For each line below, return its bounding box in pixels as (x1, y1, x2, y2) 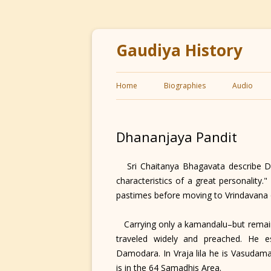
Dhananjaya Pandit (116, 128, 237, 146)
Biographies (164, 80, 206, 91)
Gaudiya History (116, 39, 243, 61)
